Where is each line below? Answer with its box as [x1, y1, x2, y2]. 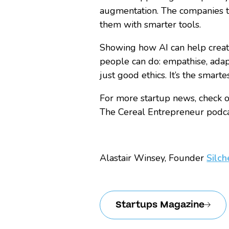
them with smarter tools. [100, 18, 201, 31]
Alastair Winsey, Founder [100, 151, 207, 164]
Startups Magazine [116, 197, 205, 212]
